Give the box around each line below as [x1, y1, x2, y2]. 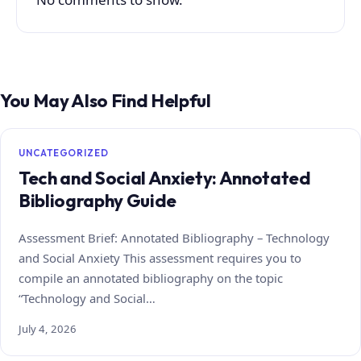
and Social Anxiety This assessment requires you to [19, 249, 301, 266]
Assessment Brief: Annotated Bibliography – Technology [19, 229, 330, 246]
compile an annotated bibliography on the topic [19, 269, 283, 286]
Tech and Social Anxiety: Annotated [19, 166, 311, 189]
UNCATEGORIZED [19, 146, 109, 159]
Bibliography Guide [19, 189, 176, 212]
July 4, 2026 [19, 321, 77, 336]
